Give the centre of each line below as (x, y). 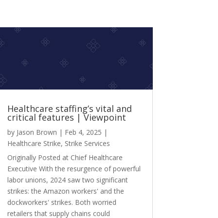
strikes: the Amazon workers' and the (65, 191)
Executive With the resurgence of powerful (74, 169)
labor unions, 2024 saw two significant (67, 180)
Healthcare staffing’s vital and (69, 109)
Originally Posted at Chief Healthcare (65, 158)
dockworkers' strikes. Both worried (62, 202)
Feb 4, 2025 (83, 132)
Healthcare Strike (34, 144)
